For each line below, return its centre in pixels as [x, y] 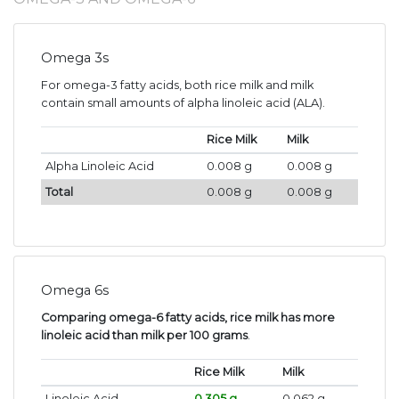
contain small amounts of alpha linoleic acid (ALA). [183, 103]
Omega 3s [75, 58]
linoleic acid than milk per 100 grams [144, 336]
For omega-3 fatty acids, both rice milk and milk [177, 85]
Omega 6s [75, 291]
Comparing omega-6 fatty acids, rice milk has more [188, 318]
